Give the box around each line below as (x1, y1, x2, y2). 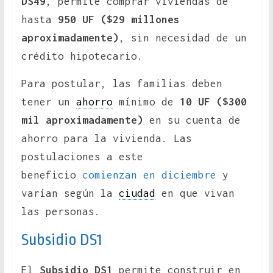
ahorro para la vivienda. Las (21, 132, 192, 145)
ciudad (118, 187, 155, 200)
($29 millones (100, 13, 180, 26)
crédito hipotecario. (21, 50, 143, 63)
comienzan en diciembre (82, 169, 216, 182)
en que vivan (155, 187, 235, 200)
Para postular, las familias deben (21, 77, 222, 90)
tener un (21, 96, 76, 108)
